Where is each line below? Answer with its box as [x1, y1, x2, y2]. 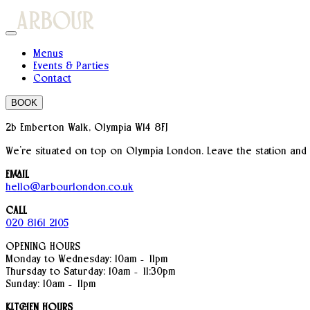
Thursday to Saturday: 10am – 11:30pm [6, 265, 176, 277]
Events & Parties [33, 60, 109, 72]
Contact [33, 72, 71, 84]
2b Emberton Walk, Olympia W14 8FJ [6, 121, 168, 134]
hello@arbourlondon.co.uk [6, 181, 134, 193]
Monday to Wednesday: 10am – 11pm [6, 253, 168, 265]
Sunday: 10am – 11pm [6, 277, 96, 290]
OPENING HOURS [6, 240, 80, 253]
